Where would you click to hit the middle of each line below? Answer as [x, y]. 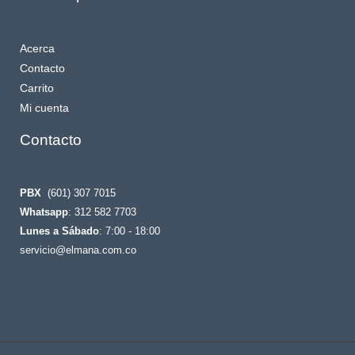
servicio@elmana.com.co [78, 250]
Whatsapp [44, 212]
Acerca [37, 48]
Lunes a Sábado [59, 231]
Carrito [37, 88]
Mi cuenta [44, 108]
